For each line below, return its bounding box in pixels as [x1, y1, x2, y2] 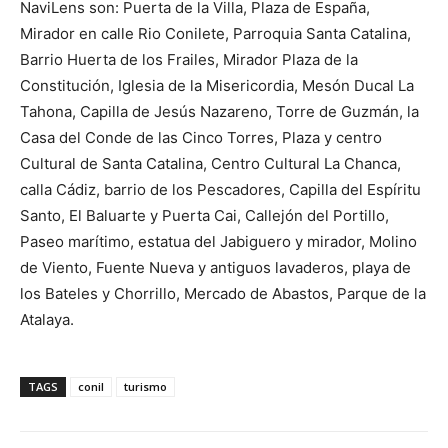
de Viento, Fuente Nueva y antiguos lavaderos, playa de [20, 258, 411, 278]
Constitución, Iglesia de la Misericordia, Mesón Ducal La [20, 76, 414, 96]
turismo [124, 379, 167, 395]
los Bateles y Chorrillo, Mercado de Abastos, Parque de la [20, 284, 426, 304]
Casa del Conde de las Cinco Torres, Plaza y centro [20, 128, 382, 148]
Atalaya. [20, 310, 74, 330]
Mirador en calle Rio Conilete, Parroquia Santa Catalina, [20, 24, 411, 44]
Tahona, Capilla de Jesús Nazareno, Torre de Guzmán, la [20, 102, 419, 122]
